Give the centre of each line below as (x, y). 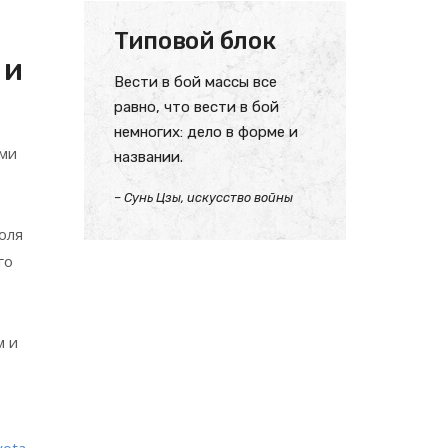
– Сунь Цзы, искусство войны (203, 197)
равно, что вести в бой (196, 107)
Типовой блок (194, 41)
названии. (148, 157)
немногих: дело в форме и (205, 132)
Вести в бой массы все (195, 82)
